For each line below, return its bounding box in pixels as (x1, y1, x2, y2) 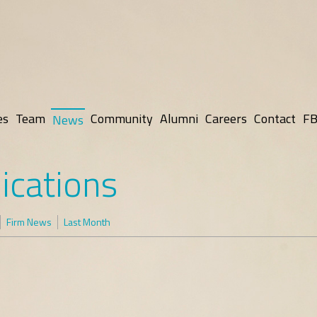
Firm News (6, 214, 52, 229)
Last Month (64, 214, 110, 229)
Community (91, 109, 153, 128)
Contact (254, 109, 296, 128)
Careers (205, 109, 247, 128)
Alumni (160, 109, 198, 128)
